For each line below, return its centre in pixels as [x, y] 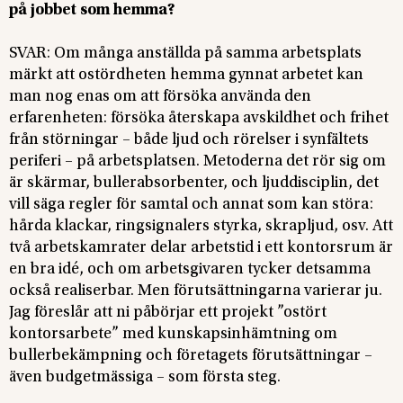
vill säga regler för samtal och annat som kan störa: [191, 205]
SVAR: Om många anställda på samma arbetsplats [185, 54]
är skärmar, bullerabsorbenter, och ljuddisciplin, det [194, 184]
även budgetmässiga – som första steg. [145, 378]
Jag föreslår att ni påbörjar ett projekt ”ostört [168, 313]
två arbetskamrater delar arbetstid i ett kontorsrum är [201, 248]
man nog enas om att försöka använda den [160, 97]
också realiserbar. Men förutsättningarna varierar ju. [196, 291]
